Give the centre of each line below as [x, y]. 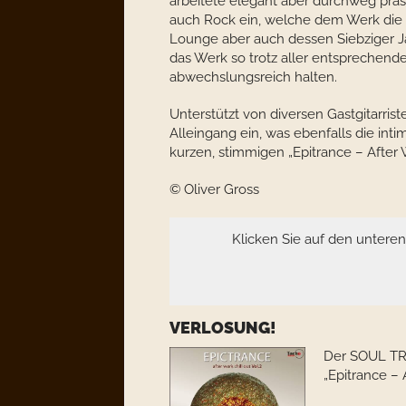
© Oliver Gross [214, 189]
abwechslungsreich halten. [253, 77]
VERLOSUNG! [223, 328]
